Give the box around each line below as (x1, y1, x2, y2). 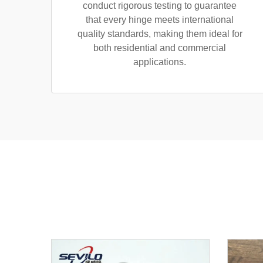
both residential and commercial (93, 43, 226, 53)
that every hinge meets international (86, 15, 234, 25)
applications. (133, 57, 186, 67)
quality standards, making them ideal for (77, 29, 242, 39)
